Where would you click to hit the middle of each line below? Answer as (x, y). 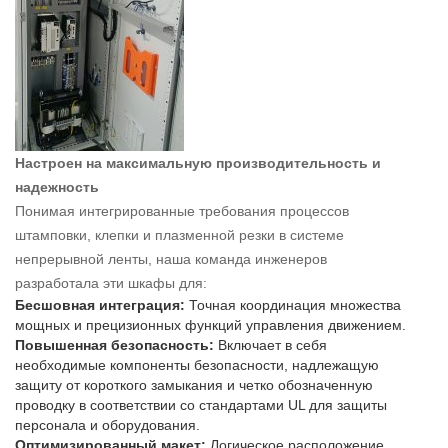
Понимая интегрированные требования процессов (182, 211)
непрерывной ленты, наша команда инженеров (171, 259)
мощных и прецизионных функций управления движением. (210, 325)
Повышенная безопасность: (114, 345)
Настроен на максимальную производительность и (198, 163)
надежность (57, 187)
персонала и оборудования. (107, 425)
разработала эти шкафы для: (111, 283)
